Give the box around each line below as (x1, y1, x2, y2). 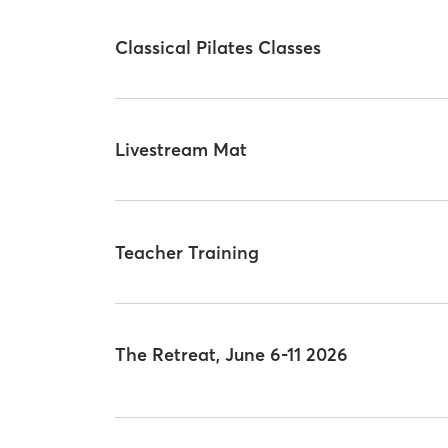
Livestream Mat (115, 138, 248, 162)
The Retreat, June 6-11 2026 (115, 343, 349, 367)
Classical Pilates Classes (115, 35, 322, 59)
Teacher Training (115, 240, 260, 264)
